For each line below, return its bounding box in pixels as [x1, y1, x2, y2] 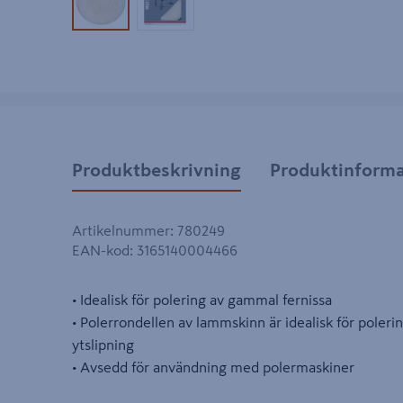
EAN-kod [72, 243, 130, 258]
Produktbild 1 [100, 4, 183, 18]
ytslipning [72, 337, 134, 353]
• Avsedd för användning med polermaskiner [72, 360, 354, 375]
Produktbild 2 [165, 4, 249, 18]
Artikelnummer [72, 223, 170, 238]
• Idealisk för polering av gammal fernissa [72, 292, 332, 308]
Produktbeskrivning [72, 160, 241, 179]
